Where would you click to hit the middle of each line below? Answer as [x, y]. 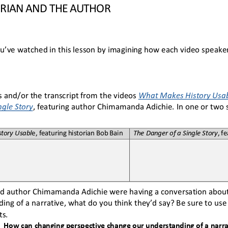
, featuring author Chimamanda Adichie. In [109, 105]
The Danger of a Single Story [175, 132]
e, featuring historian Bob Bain [77, 132]
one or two [204, 105]
